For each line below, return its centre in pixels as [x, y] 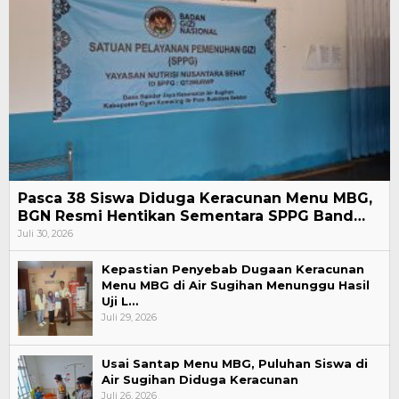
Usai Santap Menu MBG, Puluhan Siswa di [235, 363]
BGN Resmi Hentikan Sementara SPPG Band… [191, 216]
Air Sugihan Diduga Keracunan [200, 379]
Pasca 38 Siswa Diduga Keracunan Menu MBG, [195, 198]
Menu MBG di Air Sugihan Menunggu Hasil [236, 285]
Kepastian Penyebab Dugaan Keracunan [233, 269]
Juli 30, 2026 [45, 233]
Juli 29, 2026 [129, 317]
